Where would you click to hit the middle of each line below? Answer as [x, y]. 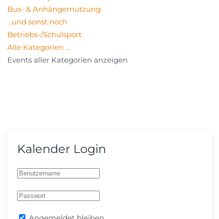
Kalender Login [62, 149]
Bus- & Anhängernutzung [54, 9]
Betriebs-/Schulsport [44, 35]
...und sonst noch [37, 22]
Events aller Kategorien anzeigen [67, 60]
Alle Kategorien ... [39, 47]
